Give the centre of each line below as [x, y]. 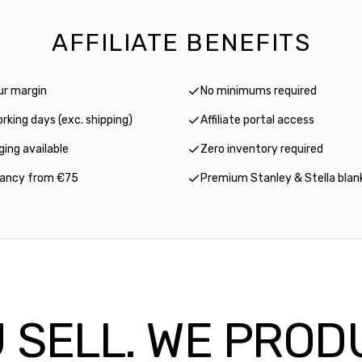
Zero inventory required [262, 149]
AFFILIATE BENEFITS [181, 43]
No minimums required [259, 91]
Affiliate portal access [257, 120]
